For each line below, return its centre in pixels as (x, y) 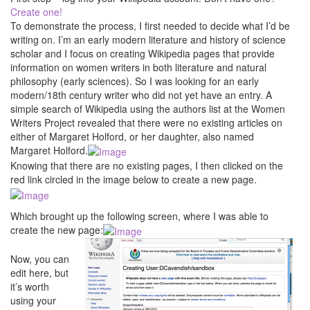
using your (33, 300)
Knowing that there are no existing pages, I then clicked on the (147, 166)
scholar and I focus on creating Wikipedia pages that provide (143, 53)
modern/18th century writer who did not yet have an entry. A (141, 95)
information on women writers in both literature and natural (138, 67)
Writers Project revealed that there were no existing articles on (146, 122)
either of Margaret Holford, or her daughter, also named (132, 136)
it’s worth (30, 286)
